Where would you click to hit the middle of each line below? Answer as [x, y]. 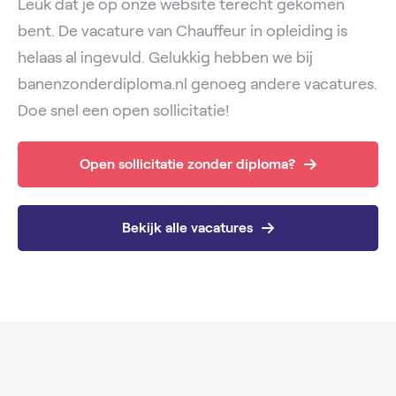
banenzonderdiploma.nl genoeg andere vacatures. [198, 84]
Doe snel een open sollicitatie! [124, 110]
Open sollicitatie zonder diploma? [187, 164]
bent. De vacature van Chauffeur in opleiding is [183, 31]
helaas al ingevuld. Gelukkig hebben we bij [165, 57]
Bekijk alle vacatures [187, 228]
